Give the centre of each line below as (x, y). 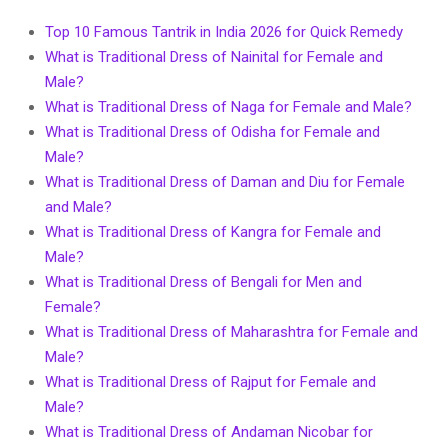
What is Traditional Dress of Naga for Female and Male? (228, 106)
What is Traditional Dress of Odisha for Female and (212, 131)
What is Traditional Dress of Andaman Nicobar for (209, 431)
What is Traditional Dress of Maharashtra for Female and (231, 331)
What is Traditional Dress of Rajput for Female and (210, 381)
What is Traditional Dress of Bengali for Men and (203, 281)
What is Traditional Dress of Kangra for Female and (213, 231)
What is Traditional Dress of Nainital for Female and (214, 56)
